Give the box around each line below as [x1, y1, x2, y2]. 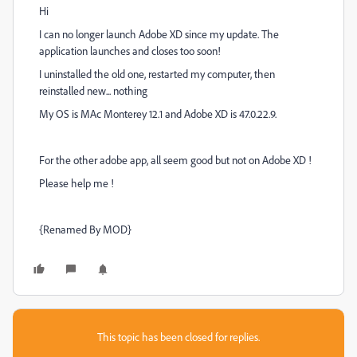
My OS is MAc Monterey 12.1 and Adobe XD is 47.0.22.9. [39, 107, 277, 120]
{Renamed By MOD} [39, 222, 131, 236]
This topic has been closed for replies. [97, 330, 260, 343]
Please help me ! [39, 176, 114, 190]
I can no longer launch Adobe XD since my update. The [39, 27, 279, 41]
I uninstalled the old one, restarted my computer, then [39, 67, 275, 80]
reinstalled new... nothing [39, 84, 147, 97]
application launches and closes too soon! [39, 44, 221, 57]
